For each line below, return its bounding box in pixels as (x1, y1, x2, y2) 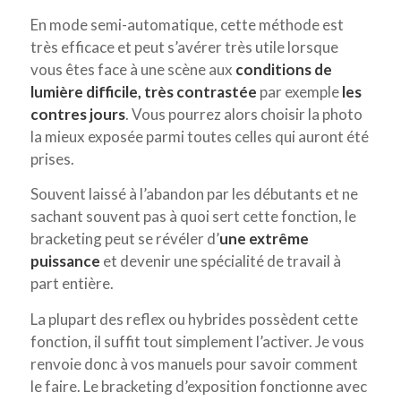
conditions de (235, 59, 332, 79)
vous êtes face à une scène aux (30, 59, 235, 79)
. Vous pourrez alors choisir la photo (124, 104, 363, 124)
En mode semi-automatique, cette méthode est (30, 14, 344, 34)
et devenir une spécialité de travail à (99, 252, 341, 271)
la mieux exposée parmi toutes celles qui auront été (30, 126, 369, 146)
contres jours (30, 104, 125, 124)
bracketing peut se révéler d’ (30, 229, 219, 249)
